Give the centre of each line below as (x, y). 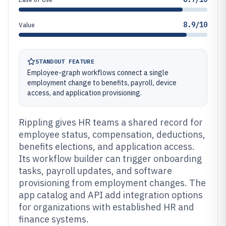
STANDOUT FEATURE (65, 61)
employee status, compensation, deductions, (112, 134)
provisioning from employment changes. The (112, 183)
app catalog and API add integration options (111, 195)
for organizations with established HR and (106, 207)
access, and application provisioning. (84, 93)
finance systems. (54, 219)
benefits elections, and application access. (107, 147)
